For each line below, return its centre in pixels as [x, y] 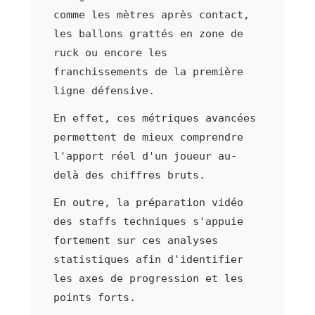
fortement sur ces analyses [135, 240]
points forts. [94, 297]
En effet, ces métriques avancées [154, 118]
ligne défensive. [104, 90]
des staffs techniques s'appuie [148, 221]
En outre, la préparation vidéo [148, 202]
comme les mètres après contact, [151, 14]
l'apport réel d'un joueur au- [145, 156]
